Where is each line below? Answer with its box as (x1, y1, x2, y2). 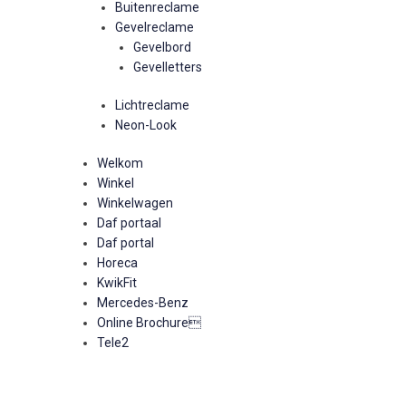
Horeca (97, 256, 138, 270)
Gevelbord (133, 40, 191, 54)
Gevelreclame (115, 20, 194, 34)
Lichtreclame (115, 98, 189, 112)
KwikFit (97, 275, 137, 290)
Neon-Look (115, 118, 177, 132)
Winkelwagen (97, 196, 173, 210)
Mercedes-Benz (97, 295, 188, 310)
